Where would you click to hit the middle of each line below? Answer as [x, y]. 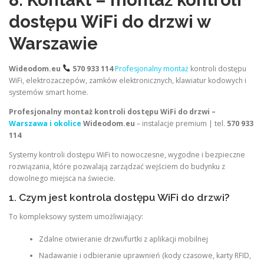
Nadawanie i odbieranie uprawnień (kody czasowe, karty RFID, [145, 256]
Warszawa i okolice [45, 123]
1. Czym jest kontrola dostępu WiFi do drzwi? [119, 197]
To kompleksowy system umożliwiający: [76, 217]
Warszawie [53, 44]
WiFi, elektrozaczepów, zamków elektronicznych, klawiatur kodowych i [128, 80]
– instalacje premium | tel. [181, 123]
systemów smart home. [49, 92]
